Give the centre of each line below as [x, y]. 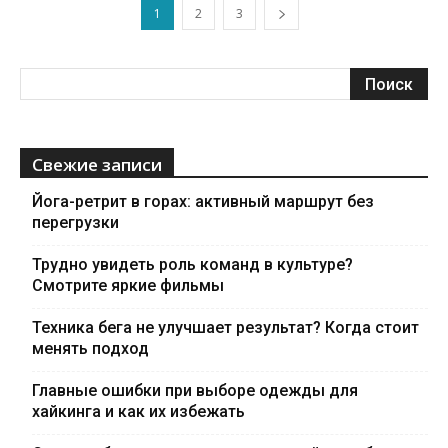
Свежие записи [97, 165]
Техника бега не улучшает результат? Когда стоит [225, 328]
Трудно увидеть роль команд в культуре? [192, 265]
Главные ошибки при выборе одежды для [195, 391]
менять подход [90, 349]
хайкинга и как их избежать [138, 412]
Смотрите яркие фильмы [128, 286]
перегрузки [75, 223]
